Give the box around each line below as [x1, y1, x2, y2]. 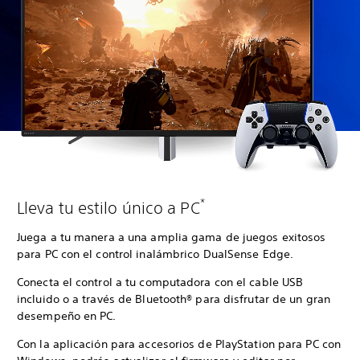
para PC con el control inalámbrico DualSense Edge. [17, 247, 297, 262]
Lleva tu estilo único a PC [17, 198, 200, 218]
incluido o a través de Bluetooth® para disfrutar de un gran [17, 292, 330, 307]
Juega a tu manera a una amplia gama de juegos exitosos [17, 230, 326, 245]
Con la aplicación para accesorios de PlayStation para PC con [17, 337, 342, 352]
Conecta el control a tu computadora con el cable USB [17, 275, 304, 290]
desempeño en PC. [17, 309, 120, 324]
